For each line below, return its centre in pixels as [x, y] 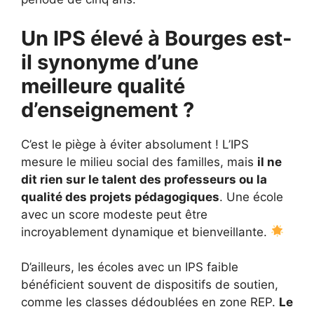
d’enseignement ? [108, 109]
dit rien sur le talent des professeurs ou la [144, 179]
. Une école [251, 197]
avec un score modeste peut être [114, 214]
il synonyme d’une [110, 62]
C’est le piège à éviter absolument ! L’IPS [135, 144]
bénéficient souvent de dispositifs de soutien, [150, 285]
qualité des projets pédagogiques [120, 197]
